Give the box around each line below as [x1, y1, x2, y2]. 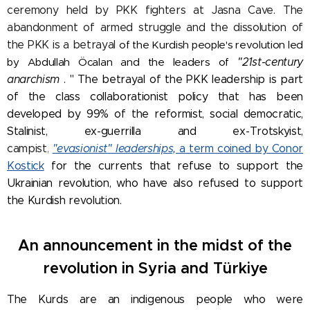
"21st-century [237, 55, 303, 69]
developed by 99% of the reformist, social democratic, [7, 107, 303, 120]
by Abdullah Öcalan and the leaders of [7, 55, 238, 69]
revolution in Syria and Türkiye [42, 258, 268, 277]
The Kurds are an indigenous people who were [7, 292, 303, 306]
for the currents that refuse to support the [44, 158, 303, 172]
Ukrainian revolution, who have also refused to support [7, 176, 303, 190]
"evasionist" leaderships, [52, 141, 176, 155]
